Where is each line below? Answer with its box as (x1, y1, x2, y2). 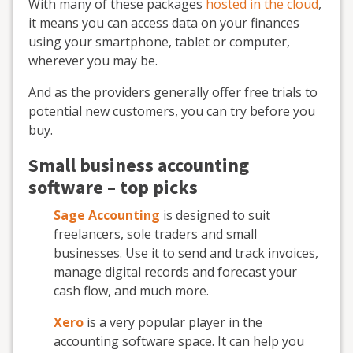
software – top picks (28, 174, 198, 202)
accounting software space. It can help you (54, 333, 304, 350)
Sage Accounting (54, 206, 160, 224)
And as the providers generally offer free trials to (28, 84, 318, 101)
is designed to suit (160, 206, 270, 224)
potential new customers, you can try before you (28, 102, 315, 120)
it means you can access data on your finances (28, 14, 299, 32)
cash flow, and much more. (54, 282, 209, 299)
